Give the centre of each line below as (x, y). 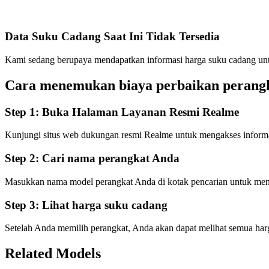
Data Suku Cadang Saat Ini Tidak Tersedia (112, 37)
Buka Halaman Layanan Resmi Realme (141, 112)
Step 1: (23, 112)
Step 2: (23, 159)
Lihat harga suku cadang (105, 205)
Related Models (53, 254)
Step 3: (23, 205)
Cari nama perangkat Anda (111, 159)
